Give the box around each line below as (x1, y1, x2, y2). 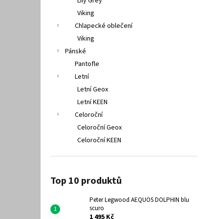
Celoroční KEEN (77, 135, 121, 145)
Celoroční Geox (77, 123, 122, 132)
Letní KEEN (77, 97, 108, 107)
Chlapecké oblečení (75, 21, 132, 31)
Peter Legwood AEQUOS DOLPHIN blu (89, 196, 189, 204)
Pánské (65, 46, 86, 56)
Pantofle (75, 59, 99, 69)
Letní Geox (77, 85, 108, 94)
